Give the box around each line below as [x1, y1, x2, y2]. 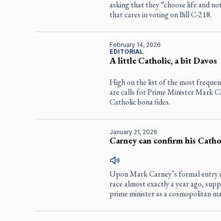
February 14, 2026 [109, 41, 161, 49]
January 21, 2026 [109, 128, 157, 136]
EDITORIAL [109, 48, 143, 56]
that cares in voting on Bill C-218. [109, 9, 212, 20]
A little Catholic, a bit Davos [109, 55, 217, 67]
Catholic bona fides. [109, 97, 170, 108]
